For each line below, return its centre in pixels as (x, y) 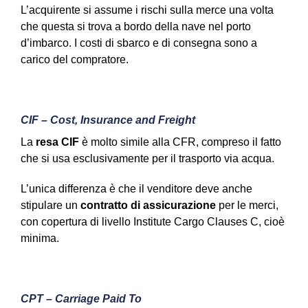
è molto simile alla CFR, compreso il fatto (180, 142)
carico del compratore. (75, 60)
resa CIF (57, 142)
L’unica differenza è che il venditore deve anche (136, 189)
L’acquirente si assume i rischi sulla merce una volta (147, 10)
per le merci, (247, 206)
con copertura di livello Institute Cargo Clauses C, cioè (153, 222)
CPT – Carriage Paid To (81, 299)
